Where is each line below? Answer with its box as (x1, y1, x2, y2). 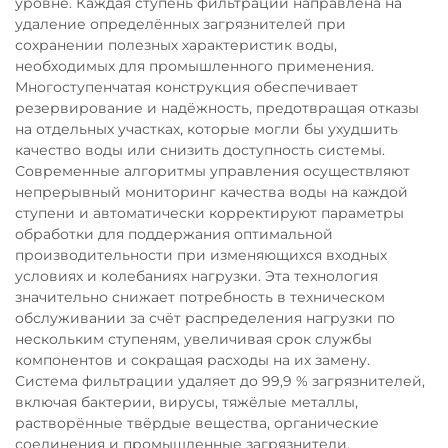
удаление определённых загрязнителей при (15, 15, 346, 33)
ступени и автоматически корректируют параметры (15, 204, 404, 222)
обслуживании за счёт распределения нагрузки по (15, 309, 395, 327)
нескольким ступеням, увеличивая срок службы (15, 330, 372, 348)
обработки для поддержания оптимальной (15, 225, 333, 243)
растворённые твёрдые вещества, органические (15, 414, 379, 432)
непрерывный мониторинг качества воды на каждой (15, 183, 408, 201)
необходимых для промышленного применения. (15, 57, 374, 75)
